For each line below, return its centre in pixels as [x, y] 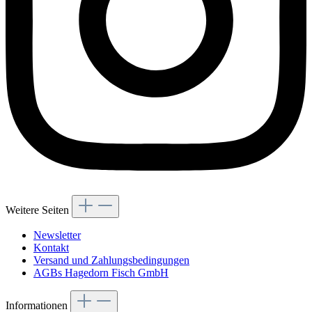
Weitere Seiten [39, 210]
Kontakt [51, 247]
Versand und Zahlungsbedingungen [111, 260]
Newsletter [57, 235]
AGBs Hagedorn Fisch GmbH [101, 272]
